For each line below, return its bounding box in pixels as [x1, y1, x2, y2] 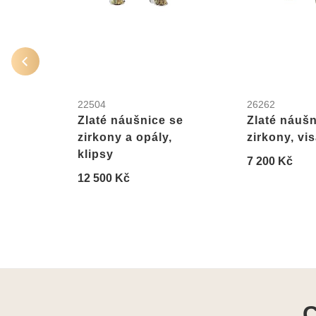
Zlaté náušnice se [78, 114, 183, 126]
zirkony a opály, [78, 130, 172, 143]
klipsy [78, 147, 114, 160]
